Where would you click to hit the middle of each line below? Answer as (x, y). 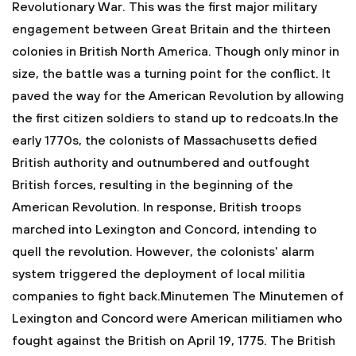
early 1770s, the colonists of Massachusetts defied (164, 141)
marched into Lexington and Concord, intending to (164, 230)
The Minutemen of (286, 296)
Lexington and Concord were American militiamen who (177, 319)
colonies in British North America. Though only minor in (176, 52)
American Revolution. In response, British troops (157, 207)
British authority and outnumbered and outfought (161, 163)
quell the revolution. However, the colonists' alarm (163, 252)
